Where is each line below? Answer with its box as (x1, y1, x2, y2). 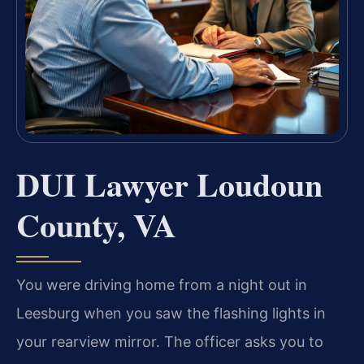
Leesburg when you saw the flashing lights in (16, 304, 326, 322)
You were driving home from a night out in (16, 275, 307, 293)
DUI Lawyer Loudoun (16, 159, 323, 208)
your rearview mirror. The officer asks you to (16, 332, 323, 350)
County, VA (16, 200, 176, 249)
